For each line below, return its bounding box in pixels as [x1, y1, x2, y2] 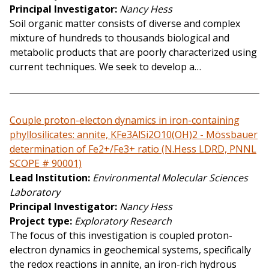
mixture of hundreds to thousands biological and [10, 31, 229, 45]
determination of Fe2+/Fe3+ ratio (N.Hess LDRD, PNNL [10, 142, 256, 156]
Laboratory [10, 186, 60, 199]
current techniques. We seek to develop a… [10, 60, 201, 74]
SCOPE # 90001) [10, 157, 82, 171]
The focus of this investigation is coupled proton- [10, 229, 232, 243]
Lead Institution [10, 171, 88, 185]
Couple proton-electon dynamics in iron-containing [10, 113, 240, 127]
